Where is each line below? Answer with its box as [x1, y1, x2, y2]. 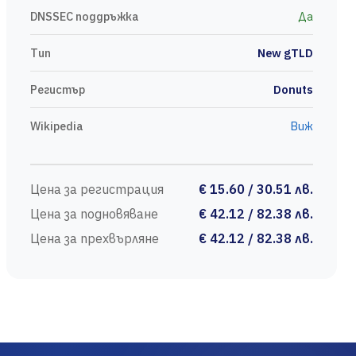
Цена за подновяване [30, 206, 158, 222]
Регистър [30, 82, 85, 97]
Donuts [273, 82, 313, 97]
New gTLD [257, 45, 313, 60]
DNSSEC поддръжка [30, 9, 139, 24]
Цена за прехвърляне [30, 230, 159, 246]
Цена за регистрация [30, 181, 164, 197]
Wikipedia [30, 118, 83, 133]
